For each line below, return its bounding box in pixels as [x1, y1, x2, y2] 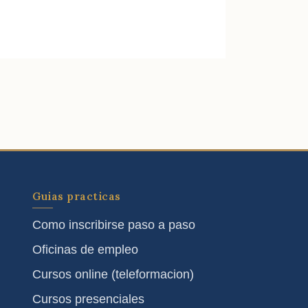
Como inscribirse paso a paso [32, 218, 196, 232]
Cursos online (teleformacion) [32, 267, 195, 282]
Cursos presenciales [32, 292, 145, 307]
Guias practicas [32, 190, 121, 203]
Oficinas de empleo [32, 243, 139, 257]
